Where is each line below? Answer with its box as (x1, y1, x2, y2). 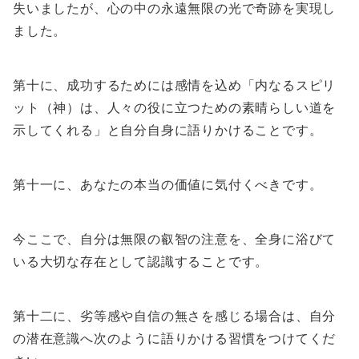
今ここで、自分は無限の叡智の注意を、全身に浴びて (13, 231, 337, 248)
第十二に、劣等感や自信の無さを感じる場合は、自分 (13, 308, 337, 325)
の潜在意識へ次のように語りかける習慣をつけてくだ (13, 330, 337, 347)
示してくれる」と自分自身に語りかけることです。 (13, 122, 323, 139)
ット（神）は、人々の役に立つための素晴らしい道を (13, 99, 337, 116)
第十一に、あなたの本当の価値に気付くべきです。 (13, 176, 323, 193)
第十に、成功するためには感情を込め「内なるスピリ (13, 77, 337, 94)
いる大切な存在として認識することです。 (13, 253, 269, 270)
